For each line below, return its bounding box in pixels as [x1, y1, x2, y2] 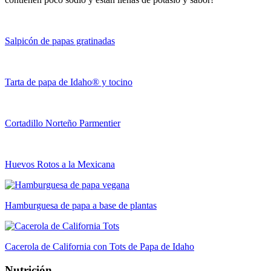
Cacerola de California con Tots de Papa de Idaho [5, 241, 194, 252]
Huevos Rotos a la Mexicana [5, 159, 115, 170]
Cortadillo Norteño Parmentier [5, 118, 120, 129]
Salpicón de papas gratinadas [5, 36, 115, 47]
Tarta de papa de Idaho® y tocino [5, 77, 132, 88]
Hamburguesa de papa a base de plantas [5, 200, 157, 211]
